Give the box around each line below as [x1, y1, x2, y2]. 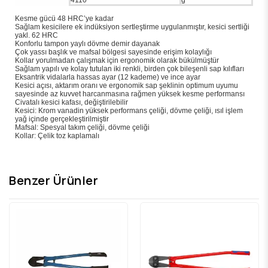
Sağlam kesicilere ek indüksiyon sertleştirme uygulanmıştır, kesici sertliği [15, 22, 249, 31]
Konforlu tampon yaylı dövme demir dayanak [15, 39, 160, 48]
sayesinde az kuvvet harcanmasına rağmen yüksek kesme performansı [15, 89, 245, 98]
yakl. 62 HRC [15, 31, 58, 39]
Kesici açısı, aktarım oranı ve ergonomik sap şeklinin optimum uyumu [15, 81, 238, 90]
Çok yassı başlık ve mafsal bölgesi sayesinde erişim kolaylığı [15, 47, 212, 56]
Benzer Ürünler [9, 172, 98, 189]
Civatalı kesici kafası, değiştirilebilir [15, 98, 128, 106]
